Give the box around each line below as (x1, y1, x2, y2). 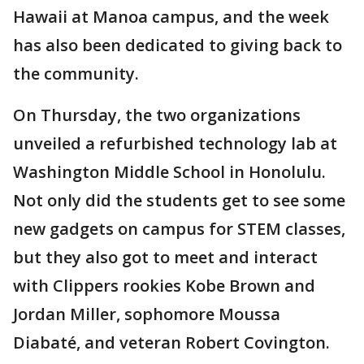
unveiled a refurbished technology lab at (13, 132, 337, 154)
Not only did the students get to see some (13, 189, 345, 211)
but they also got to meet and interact (13, 246, 318, 268)
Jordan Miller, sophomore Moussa (13, 303, 280, 325)
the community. (13, 63, 143, 84)
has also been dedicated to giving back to (13, 34, 342, 56)
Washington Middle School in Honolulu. (13, 161, 326, 183)
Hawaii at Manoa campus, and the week (13, 6, 329, 28)
